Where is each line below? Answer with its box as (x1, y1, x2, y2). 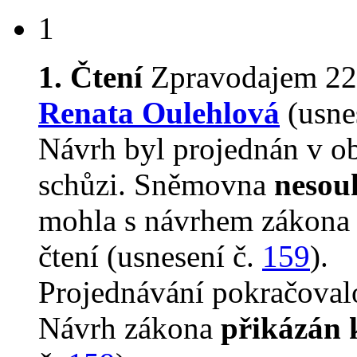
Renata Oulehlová (38, 96, 280, 131)
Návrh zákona (38, 311, 221, 346)
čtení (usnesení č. (38, 239, 262, 274)
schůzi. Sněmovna (38, 167, 274, 202)
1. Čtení (38, 60, 143, 95)
